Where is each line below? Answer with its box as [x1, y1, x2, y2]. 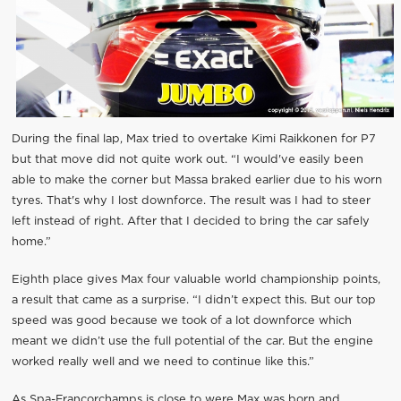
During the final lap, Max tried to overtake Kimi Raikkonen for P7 [11, 132, 376, 145]
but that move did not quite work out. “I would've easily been [11, 153, 363, 166]
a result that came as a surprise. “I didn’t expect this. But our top [11, 294, 376, 307]
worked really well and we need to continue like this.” [11, 356, 314, 369]
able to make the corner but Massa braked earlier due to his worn [11, 174, 382, 186]
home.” [11, 235, 51, 248]
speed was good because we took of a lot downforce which [11, 315, 352, 328]
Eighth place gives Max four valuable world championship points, [11, 274, 380, 286]
